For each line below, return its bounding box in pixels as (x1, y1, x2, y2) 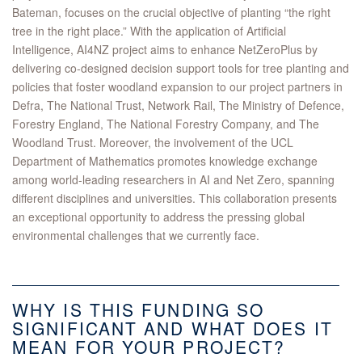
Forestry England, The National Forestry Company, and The (12, 116, 319, 133)
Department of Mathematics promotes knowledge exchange (12, 153, 318, 170)
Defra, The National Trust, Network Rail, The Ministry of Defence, (12, 97, 344, 114)
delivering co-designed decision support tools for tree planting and (12, 60, 349, 77)
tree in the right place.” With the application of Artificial (12, 23, 286, 40)
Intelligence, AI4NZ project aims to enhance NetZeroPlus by (12, 41, 318, 58)
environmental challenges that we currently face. (12, 227, 259, 244)
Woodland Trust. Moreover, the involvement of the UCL (12, 134, 293, 151)
